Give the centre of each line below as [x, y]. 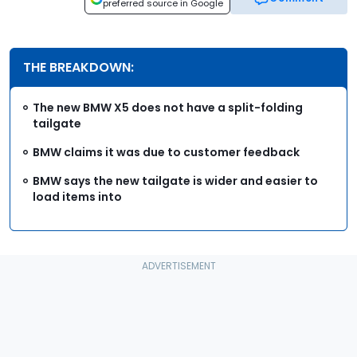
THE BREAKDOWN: [78, 68]
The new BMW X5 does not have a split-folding [168, 108]
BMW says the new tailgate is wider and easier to [175, 181]
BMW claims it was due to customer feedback [166, 153]
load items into [77, 197]
